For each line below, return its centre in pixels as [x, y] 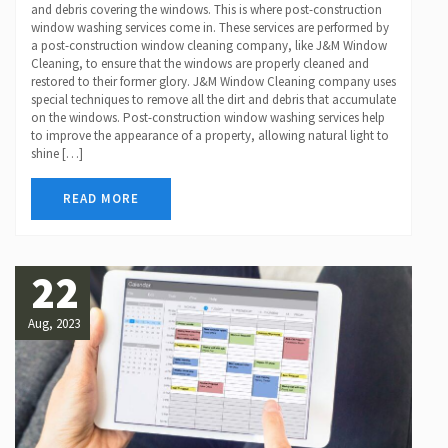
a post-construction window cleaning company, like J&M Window [209, 46]
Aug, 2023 [53, 324]
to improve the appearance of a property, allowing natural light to [210, 136]
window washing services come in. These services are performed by [210, 28]
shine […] [57, 154]
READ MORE [101, 199]
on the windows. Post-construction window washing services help [208, 118]
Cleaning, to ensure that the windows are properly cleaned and [200, 64]
